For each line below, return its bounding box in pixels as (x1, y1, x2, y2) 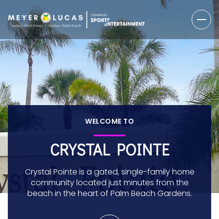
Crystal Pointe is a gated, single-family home (24, 166, 195, 177)
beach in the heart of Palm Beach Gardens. (27, 188, 192, 199)
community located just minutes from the (30, 177, 189, 188)
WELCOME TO (85, 116, 134, 126)
